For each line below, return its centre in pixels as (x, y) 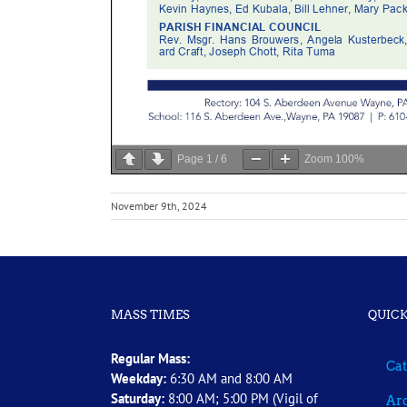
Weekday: (139, 378)
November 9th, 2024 (159, 205)
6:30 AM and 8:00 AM (229, 378)
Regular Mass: (150, 358)
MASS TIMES (150, 314)
